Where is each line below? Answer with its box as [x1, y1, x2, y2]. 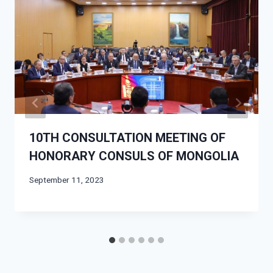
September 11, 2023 [29, 174, 104, 185]
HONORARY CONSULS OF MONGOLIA [29, 149, 239, 164]
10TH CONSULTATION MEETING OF [29, 130, 225, 146]
